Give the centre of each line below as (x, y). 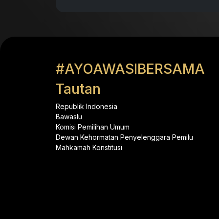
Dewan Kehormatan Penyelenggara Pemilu (124, 137)
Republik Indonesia (87, 106)
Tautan (78, 89)
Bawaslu (69, 117)
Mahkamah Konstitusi (89, 147)
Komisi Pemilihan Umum (93, 127)
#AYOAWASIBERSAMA (130, 69)
